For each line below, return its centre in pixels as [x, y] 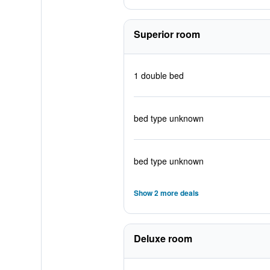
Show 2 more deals [166, 193]
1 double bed [159, 75]
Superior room [167, 34]
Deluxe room [163, 238]
